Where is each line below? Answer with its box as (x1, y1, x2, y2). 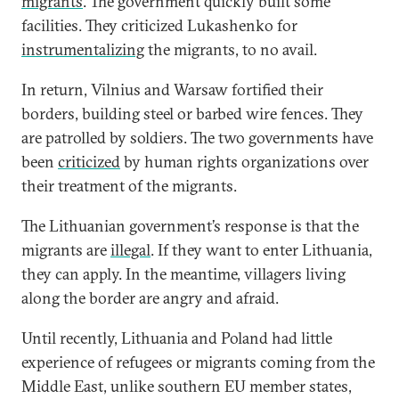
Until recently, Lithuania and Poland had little (21, 328, 332, 348)
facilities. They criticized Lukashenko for (21, 15, 297, 36)
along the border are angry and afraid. (21, 288, 279, 308)
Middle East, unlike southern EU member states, (21, 376, 352, 396)
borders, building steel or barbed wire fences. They (21, 103, 363, 124)
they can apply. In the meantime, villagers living (21, 264, 346, 284)
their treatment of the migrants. (21, 175, 237, 196)
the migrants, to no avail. (144, 39, 317, 60)
